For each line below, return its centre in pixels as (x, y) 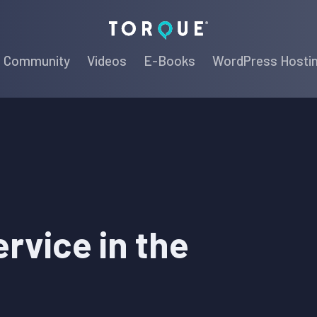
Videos (107, 60)
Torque (228, 27)
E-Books (169, 60)
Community (37, 60)
